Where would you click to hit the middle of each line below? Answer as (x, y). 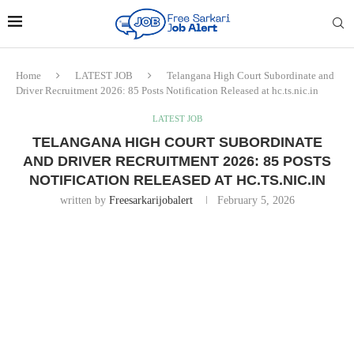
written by (84, 200)
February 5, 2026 (256, 200)
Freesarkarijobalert (151, 200)
